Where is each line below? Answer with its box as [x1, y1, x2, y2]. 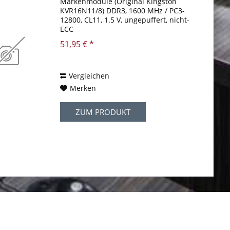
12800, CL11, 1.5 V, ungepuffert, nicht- [60, 15, 190, 25]
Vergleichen [69, 71, 110, 81]
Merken [70, 83, 97, 93]
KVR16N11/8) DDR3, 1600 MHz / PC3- [60, 6, 185, 16]
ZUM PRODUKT [75, 107, 131, 118]
